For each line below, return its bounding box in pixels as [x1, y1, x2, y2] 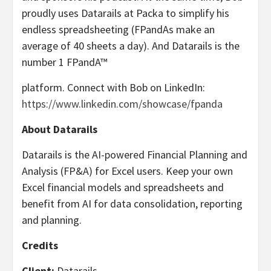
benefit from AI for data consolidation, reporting [22, 196, 243, 211]
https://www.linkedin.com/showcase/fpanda [22, 96, 223, 111]
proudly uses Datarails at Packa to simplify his [22, 5, 229, 20]
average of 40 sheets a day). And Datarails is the [22, 38, 240, 53]
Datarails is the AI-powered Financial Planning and [22, 147, 247, 162]
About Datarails [22, 122, 97, 136]
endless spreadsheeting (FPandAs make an [22, 22, 215, 36]
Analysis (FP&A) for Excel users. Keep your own [22, 163, 233, 178]
